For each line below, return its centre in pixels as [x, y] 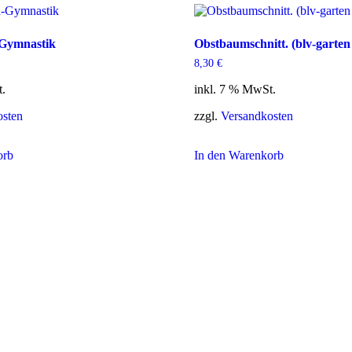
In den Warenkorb [238, 156]
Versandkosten [257, 116]
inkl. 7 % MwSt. [235, 90]
